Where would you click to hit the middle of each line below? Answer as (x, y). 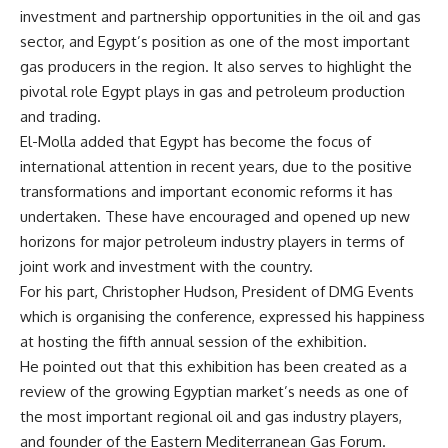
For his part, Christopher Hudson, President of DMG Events (217, 291)
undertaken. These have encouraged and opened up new (215, 216)
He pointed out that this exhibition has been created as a (213, 366)
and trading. (60, 116)
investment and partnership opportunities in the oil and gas (220, 16)
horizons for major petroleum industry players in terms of (212, 241)
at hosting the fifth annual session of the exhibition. (193, 341)
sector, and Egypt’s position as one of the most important (215, 41)
